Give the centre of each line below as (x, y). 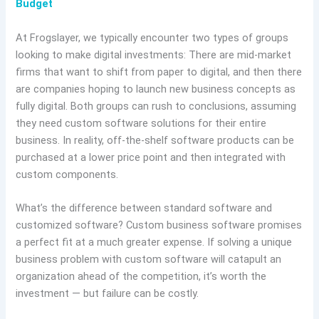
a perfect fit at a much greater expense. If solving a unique (154, 242)
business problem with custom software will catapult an (149, 260)
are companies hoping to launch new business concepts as (156, 89)
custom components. (67, 174)
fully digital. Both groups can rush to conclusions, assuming (156, 106)
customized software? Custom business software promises (159, 225)
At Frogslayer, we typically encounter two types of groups (152, 37)
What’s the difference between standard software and (144, 208)
